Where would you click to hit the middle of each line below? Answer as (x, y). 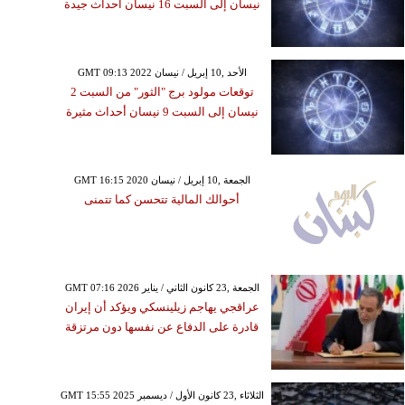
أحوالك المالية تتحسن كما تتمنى (162, 199)
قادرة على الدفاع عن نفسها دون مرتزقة (162, 326)
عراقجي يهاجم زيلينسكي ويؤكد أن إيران (162, 306)
